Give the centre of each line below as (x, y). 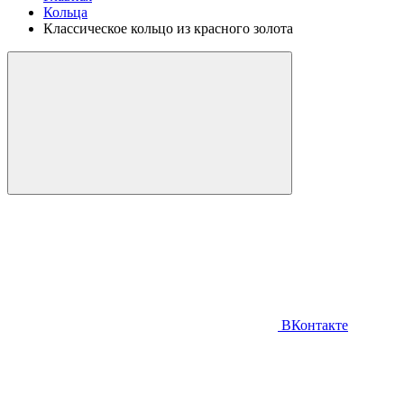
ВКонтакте (313, 325)
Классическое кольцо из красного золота (168, 28)
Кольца (65, 12)
